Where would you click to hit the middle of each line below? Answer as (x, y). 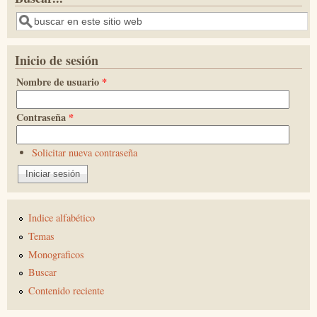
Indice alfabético (62, 217)
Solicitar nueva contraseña (84, 153)
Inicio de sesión (57, 60)
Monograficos (57, 254)
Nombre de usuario (59, 82)
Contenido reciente (67, 291)
